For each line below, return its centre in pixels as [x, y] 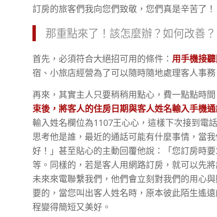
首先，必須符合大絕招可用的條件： [102, 59]
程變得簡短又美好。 [72, 207]
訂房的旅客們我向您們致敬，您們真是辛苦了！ [124, 9]
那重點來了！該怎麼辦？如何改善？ [131, 33]
